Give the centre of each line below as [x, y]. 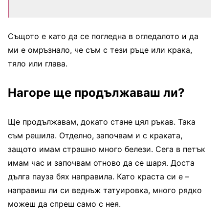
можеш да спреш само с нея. [64, 204]
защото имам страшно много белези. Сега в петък [107, 149]
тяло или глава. [38, 64]
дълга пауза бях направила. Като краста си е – [99, 177]
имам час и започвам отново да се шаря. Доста [101, 163]
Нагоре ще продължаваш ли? [96, 93]
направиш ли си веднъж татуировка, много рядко [105, 190]
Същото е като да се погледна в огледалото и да [103, 36]
